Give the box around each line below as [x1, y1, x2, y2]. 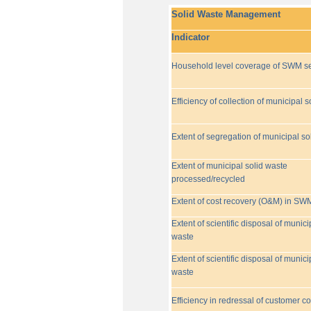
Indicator [171, 32, 210, 42]
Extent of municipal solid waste [171, 161, 287, 171]
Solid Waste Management [171, 9, 280, 19]
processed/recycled [171, 174, 245, 184]
